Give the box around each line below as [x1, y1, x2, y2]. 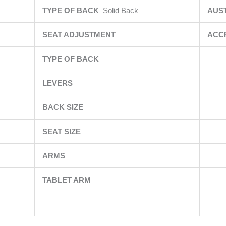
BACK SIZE [42, 103, 85, 111]
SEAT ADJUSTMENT [42, 30, 118, 39]
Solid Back [102, 6, 138, 15]
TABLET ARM [42, 176, 93, 184]
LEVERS [42, 79, 75, 87]
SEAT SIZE [42, 127, 83, 136]
